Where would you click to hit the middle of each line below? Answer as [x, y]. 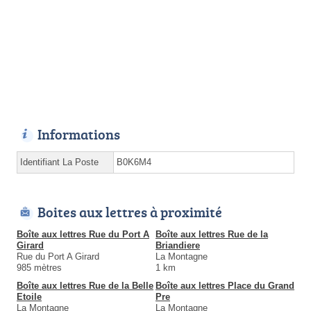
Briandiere [178, 246]
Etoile [29, 297]
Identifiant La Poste [59, 162]
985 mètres [39, 268]
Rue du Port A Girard [58, 257]
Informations [79, 134]
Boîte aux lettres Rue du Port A [83, 235]
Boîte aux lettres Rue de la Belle [85, 286]
